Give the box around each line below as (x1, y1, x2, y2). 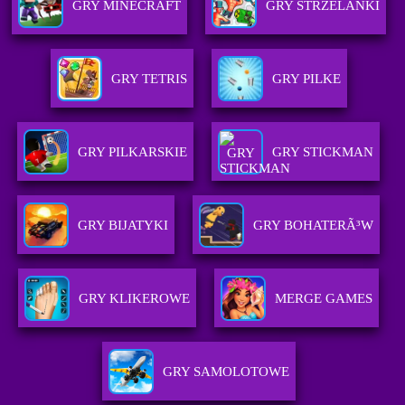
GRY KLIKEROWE (79, 291, 191, 306)
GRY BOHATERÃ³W (253, 218, 374, 233)
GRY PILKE (271, 71, 341, 87)
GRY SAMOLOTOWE (162, 364, 289, 380)
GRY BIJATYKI (78, 218, 169, 233)
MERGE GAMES (275, 291, 373, 306)
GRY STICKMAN (272, 145, 374, 160)
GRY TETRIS (110, 71, 187, 87)
